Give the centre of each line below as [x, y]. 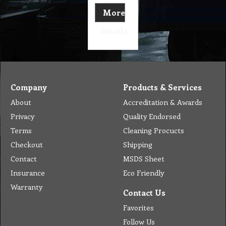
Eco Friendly [144, 173]
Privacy [22, 116]
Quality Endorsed [152, 116]
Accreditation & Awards [163, 102]
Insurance [28, 173]
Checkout [27, 144]
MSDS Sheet [144, 158]
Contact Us [144, 192]
